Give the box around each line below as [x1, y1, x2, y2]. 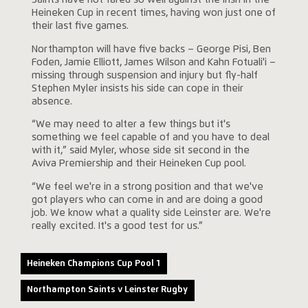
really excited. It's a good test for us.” [31, 221, 203, 231]
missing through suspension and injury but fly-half [31, 70, 258, 80]
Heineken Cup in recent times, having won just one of [31, 8, 276, 19]
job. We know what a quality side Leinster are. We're [31, 208, 271, 218]
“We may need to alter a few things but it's [31, 120, 230, 130]
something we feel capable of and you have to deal [31, 133, 269, 143]
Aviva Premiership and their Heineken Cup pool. [31, 159, 246, 169]
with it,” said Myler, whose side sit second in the [31, 146, 250, 156]
